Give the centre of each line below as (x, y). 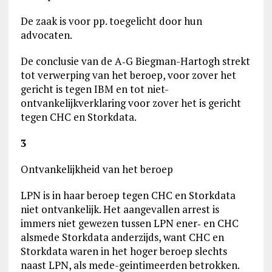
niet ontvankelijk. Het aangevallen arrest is (120, 209)
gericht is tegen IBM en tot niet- (94, 89)
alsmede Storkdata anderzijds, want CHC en (122, 237)
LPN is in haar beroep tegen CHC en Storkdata (128, 195)
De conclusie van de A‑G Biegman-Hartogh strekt (135, 61)
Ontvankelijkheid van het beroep (97, 169)
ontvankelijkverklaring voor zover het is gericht (131, 103)
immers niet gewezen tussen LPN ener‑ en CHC (129, 223)
